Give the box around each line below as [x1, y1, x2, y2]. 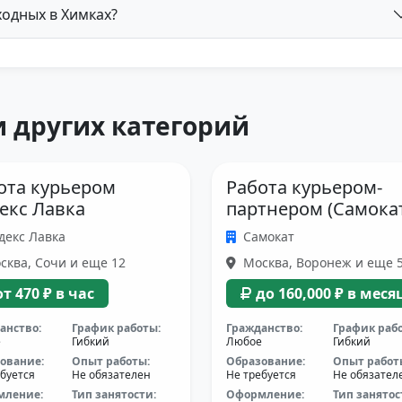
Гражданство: [225, 320, 302, 336]
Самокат [242, 228, 294, 245]
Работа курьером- [225, 175, 382, 199]
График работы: [72, 320, 162, 336]
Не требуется [225, 367, 296, 382]
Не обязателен [72, 367, 152, 382]
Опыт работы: [72, 354, 151, 369]
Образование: [225, 354, 305, 369]
